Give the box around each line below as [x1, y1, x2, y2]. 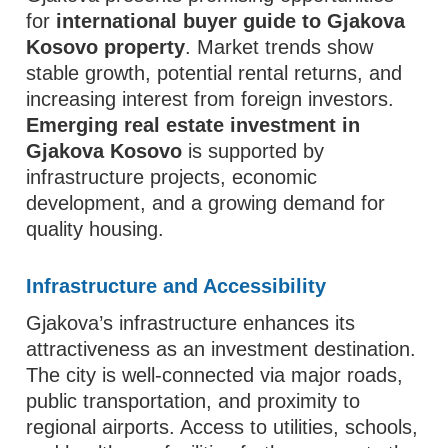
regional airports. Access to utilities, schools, [26, 416, 419, 438]
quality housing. [26, 218, 165, 240]
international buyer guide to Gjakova [56, 10, 406, 32]
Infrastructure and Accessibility [26, 275, 327, 297]
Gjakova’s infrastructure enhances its [26, 312, 356, 334]
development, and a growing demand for [26, 192, 386, 214]
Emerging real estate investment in [26, 114, 361, 136]
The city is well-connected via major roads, [26, 364, 404, 386]
